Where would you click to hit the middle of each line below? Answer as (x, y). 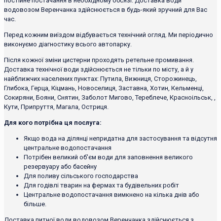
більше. (35, 204)
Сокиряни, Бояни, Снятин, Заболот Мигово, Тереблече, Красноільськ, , (110, 97)
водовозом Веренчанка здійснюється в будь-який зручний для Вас (106, 9)
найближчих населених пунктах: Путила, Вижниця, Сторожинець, (100, 78)
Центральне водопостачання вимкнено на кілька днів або (111, 194)
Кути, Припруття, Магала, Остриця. (56, 107)
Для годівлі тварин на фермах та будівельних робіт (101, 185)
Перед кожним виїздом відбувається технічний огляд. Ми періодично (109, 35)
